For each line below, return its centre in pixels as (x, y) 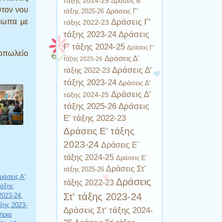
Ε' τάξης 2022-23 (95, 118)
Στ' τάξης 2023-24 (103, 196)
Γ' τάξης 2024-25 (94, 47)
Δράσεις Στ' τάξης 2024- (109, 210)
